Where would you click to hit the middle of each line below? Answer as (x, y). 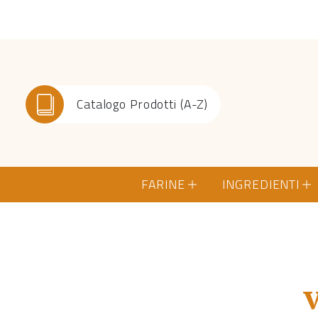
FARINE (163, 184)
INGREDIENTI (261, 184)
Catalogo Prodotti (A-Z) (142, 104)
